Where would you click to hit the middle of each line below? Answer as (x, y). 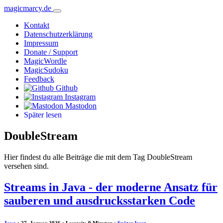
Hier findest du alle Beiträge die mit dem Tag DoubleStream (98, 157)
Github (67, 88)
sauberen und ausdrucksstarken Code (100, 200)
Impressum (41, 43)
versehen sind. (26, 166)
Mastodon (81, 106)
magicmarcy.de (28, 8)
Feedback (39, 79)
